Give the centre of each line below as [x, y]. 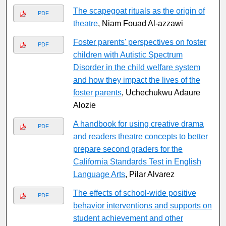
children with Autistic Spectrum [128, 55]
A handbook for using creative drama [138, 124]
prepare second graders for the [128, 149]
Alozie [84, 105]
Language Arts [99, 175]
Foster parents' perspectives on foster [139, 42]
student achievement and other [128, 218]
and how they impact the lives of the [136, 80]
